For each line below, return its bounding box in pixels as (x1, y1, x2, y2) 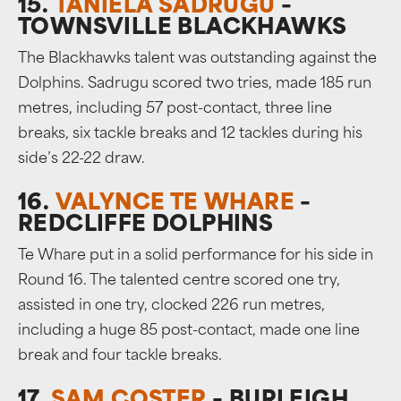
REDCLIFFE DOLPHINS (18, 215, 274, 236)
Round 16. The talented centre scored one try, (18, 274, 340, 288)
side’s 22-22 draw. (18, 152, 145, 166)
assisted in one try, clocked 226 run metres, (18, 299, 325, 313)
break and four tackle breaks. (18, 349, 222, 363)
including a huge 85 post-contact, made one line (18, 324, 360, 338)
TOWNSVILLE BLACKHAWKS (18, 18, 347, 39)
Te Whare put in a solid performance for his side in (18, 249, 373, 263)
